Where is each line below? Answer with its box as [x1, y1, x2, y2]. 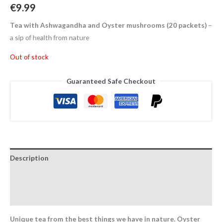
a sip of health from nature [10, 33, 89, 42]
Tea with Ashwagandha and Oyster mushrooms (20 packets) [10, 21, 207, 30]
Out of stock [10, 52, 49, 61]
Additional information [10, 172, 87, 181]
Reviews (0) [10, 192, 47, 201]
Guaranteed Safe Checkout [66, 76, 156, 85]
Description [10, 154, 49, 163]
